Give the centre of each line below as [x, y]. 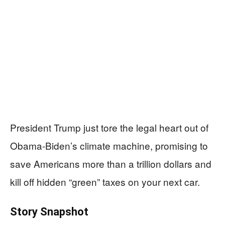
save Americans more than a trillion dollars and [111, 163]
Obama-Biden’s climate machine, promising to [109, 145]
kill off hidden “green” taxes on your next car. [105, 181]
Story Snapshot [49, 211]
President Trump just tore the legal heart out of [109, 127]
